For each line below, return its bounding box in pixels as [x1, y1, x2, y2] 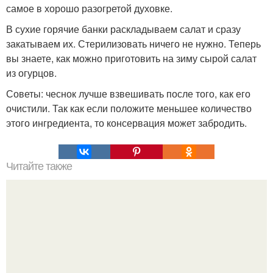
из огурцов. [6, 66, 57, 80]
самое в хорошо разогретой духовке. [6, 1, 172, 15]
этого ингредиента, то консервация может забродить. [6, 116, 247, 130]
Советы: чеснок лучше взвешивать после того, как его [6, 87, 250, 101]
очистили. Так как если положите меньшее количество [6, 101, 252, 115]
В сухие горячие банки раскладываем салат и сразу [6, 22, 241, 36]
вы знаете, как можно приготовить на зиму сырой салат [6, 51, 257, 65]
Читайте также [6, 160, 72, 172]
